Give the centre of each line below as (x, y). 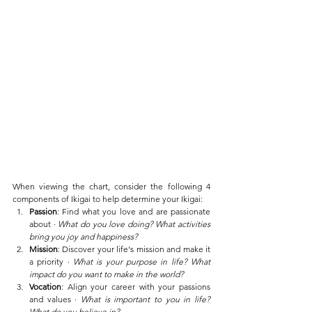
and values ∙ (55, 299)
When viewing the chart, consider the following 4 (111, 187)
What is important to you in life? (146, 299)
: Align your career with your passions (136, 287)
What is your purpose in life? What (142, 262)
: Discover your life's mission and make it (134, 249)
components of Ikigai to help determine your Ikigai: (108, 199)
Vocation (45, 287)
